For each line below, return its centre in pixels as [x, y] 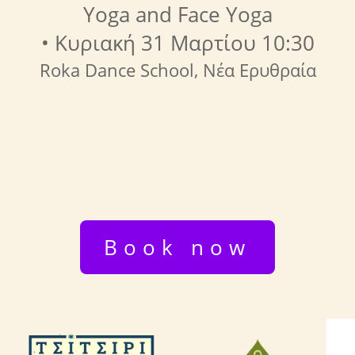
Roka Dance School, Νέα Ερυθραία [177, 69]
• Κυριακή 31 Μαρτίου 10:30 [177, 42]
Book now [177, 248]
